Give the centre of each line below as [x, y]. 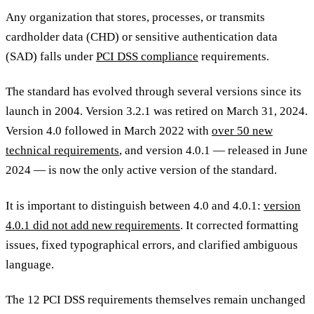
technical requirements [62, 151]
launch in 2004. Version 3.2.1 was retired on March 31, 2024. [157, 111]
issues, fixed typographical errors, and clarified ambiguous [152, 245]
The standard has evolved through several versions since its [153, 92]
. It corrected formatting [239, 225]
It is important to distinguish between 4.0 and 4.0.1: [135, 205]
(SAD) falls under [51, 57]
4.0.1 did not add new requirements [93, 225]
